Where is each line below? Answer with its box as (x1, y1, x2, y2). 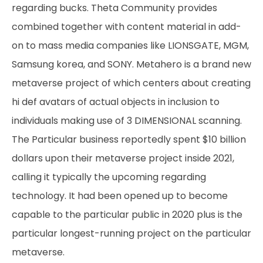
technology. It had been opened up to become (12, 189, 228, 203)
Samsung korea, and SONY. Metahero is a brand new (12, 58, 251, 71)
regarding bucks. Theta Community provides (12, 1, 217, 15)
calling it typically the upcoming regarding (12, 170, 206, 184)
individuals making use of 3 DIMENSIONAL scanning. (12, 114, 242, 127)
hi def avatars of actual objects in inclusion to (12, 95, 220, 109)
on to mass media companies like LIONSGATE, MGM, (12, 39, 249, 52)
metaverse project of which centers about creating (12, 76, 251, 90)
